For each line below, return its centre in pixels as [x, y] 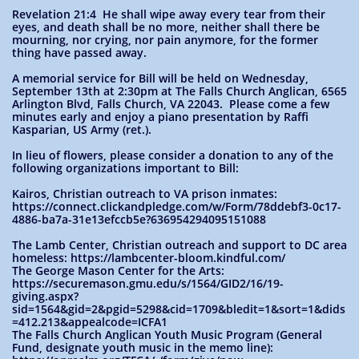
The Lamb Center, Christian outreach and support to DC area [179, 245]
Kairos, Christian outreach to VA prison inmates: [145, 194]
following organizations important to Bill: [125, 168]
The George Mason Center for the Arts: [118, 270]
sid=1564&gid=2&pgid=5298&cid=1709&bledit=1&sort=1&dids [179, 309]
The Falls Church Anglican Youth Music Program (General [167, 335]
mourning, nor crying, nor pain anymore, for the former [165, 40]
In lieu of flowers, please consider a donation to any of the [173, 155]
